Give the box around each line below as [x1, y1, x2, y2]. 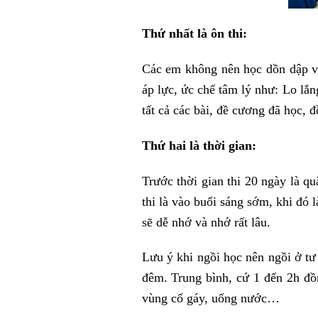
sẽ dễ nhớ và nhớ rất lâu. [141, 214, 270, 229]
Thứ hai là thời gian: [141, 138, 260, 153]
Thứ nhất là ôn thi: [141, 26, 251, 41]
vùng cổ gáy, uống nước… [141, 291, 280, 306]
